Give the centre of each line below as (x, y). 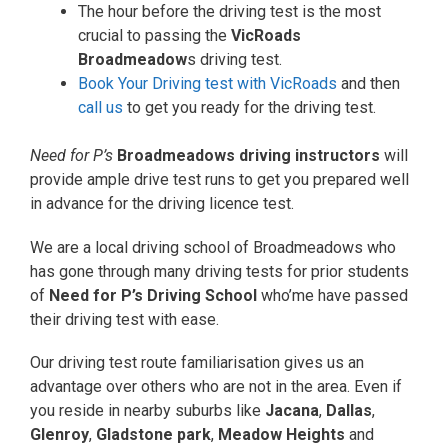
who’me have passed (332, 295)
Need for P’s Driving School (153, 295)
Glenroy (59, 434)
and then (368, 84)
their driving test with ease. (124, 319)
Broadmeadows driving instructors (248, 156)
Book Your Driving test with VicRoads (207, 84)
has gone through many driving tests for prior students (219, 271)
